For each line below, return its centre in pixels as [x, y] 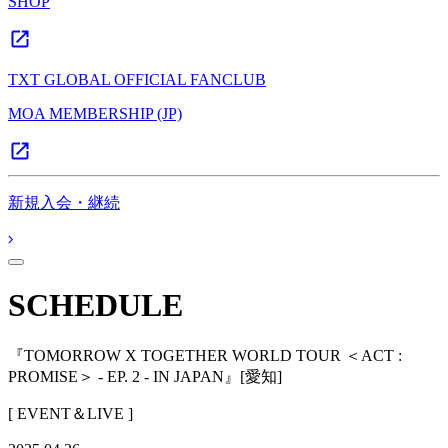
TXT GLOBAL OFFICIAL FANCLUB [137, 79]
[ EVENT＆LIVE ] [70, 413]
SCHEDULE [95, 305]
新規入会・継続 [64, 202]
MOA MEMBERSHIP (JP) [95, 113]
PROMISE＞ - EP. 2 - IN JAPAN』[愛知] [145, 376]
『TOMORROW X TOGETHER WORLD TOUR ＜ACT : [205, 355]
